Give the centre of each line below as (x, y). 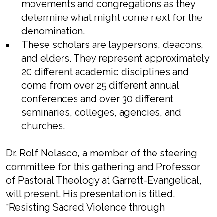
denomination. (53, 31)
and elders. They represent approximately (115, 58)
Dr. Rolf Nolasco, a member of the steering (101, 153)
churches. (43, 126)
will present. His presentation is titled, (91, 194)
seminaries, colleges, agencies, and (101, 112)
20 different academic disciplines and (105, 72)
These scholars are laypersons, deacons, (112, 45)
